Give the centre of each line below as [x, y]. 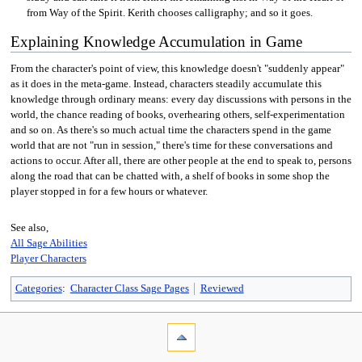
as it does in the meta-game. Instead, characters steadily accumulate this [166, 84]
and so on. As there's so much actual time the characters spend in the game [170, 130]
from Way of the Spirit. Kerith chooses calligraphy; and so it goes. [170, 13]
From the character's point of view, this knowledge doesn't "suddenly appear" [177, 69]
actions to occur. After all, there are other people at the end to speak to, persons [181, 161]
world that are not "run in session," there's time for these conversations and [171, 146]
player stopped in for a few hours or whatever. [109, 192]
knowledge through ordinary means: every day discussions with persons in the [181, 100]
